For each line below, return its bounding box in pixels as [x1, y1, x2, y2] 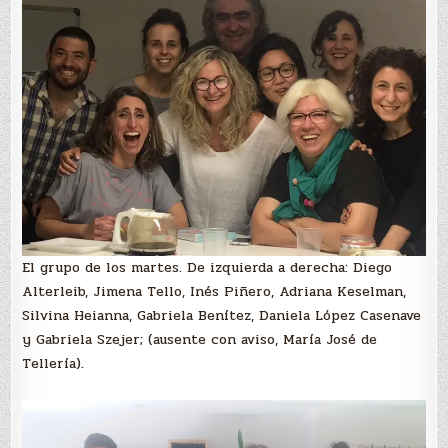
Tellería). [22, 352, 85, 374]
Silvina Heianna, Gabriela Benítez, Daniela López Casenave [22, 304, 422, 326]
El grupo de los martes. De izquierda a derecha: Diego [22, 256, 393, 278]
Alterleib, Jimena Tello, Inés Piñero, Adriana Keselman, [22, 280, 407, 302]
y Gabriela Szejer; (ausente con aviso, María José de [22, 328, 378, 350]
